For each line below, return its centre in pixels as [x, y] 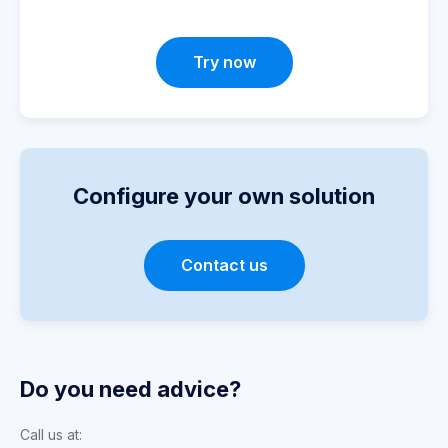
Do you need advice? [130, 389]
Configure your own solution [224, 196]
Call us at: [51, 435]
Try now [224, 62]
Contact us [224, 265]
